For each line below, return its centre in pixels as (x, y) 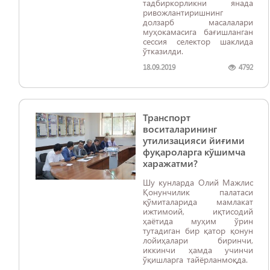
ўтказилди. (163, 51)
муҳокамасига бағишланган (198, 32)
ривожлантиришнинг (183, 12)
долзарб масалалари (198, 22)
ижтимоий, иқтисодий (198, 211)
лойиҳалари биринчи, (198, 240)
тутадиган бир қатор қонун (198, 231)
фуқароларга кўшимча (194, 152)
